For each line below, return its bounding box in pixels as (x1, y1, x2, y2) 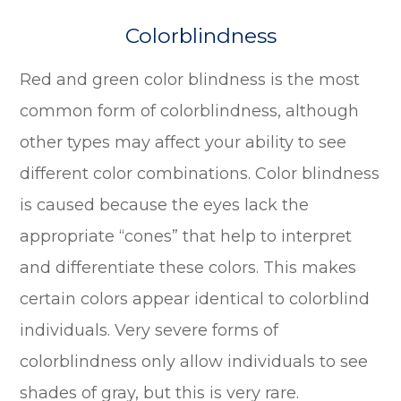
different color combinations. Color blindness (20, 163, 380, 183)
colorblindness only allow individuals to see (20, 351, 369, 371)
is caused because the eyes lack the (20, 194, 310, 215)
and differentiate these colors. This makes (20, 257, 357, 277)
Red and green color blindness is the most (20, 69, 361, 90)
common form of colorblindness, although (20, 100, 360, 121)
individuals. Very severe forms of (20, 320, 279, 340)
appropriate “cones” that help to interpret (20, 226, 353, 246)
